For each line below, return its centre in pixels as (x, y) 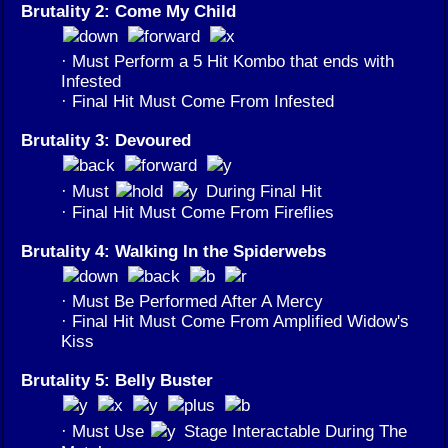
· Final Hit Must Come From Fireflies (197, 212)
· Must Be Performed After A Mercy (192, 301)
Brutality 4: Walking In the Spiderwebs (173, 251)
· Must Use (105, 431)
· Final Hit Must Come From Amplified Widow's (235, 321)
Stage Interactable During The (293, 431)
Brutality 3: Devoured (106, 140)
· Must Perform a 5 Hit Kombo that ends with (227, 61)
